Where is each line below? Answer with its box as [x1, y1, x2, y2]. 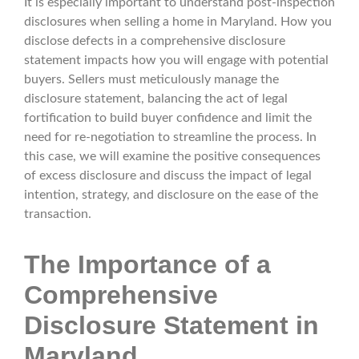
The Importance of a [24, 250, 271, 280]
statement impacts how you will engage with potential [24, 54, 329, 67]
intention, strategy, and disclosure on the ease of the [24, 188, 318, 202]
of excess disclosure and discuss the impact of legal [24, 169, 312, 183]
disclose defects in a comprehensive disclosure [24, 34, 285, 48]
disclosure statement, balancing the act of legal [24, 92, 288, 106]
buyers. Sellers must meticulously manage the [24, 73, 279, 87]
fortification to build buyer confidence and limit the [24, 111, 312, 125]
